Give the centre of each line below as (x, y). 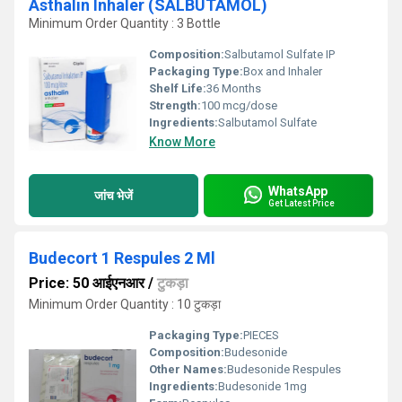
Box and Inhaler (283, 71)
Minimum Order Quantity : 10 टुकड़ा (125, 304)
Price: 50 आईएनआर (87, 283)
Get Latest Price (301, 203)
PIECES (261, 335)
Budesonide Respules (284, 369)
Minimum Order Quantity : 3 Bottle (125, 23)
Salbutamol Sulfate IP (280, 54)
